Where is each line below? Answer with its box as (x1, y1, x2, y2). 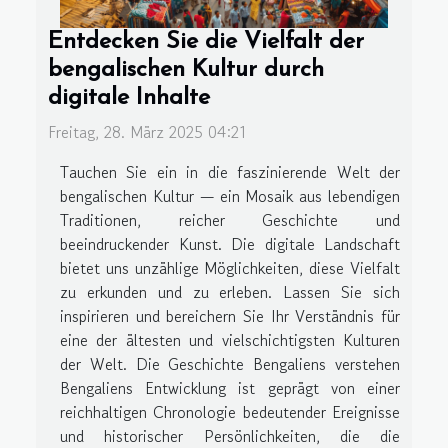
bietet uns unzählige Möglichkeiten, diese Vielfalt (60, 256, 400, 281)
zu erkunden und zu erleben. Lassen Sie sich (60, 280, 400, 305)
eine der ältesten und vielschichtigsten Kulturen (60, 328, 400, 353)
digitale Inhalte (48, 86, 210, 111)
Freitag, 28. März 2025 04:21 (48, 120, 246, 145)
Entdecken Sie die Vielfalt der (48, 30, 364, 55)
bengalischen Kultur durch (48, 58, 324, 83)
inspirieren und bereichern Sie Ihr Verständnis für (60, 304, 400, 329)
